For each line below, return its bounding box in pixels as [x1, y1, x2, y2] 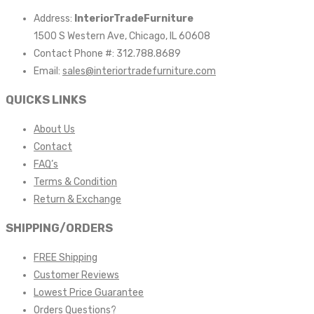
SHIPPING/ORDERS [6, 221, 113, 235]
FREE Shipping [34, 251, 97, 264]
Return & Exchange [34, 193, 121, 205]
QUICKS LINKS [6, 93, 86, 107]
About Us [34, 123, 75, 135]
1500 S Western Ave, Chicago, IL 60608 [34, 30, 210, 43]
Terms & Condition [34, 175, 117, 188]
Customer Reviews [34, 268, 119, 281]
